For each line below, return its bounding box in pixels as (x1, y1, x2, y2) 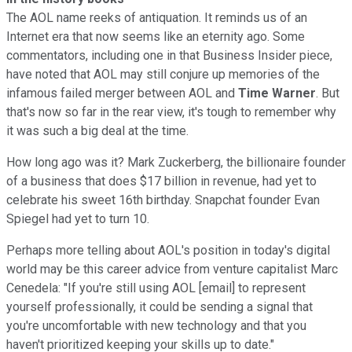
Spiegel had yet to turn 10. (6, 211, 149, 226)
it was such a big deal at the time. (6, 123, 189, 138)
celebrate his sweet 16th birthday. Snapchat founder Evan (6, 192, 320, 207)
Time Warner (238, 85, 316, 101)
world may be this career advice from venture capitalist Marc (6, 261, 338, 277)
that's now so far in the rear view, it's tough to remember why (6, 104, 336, 119)
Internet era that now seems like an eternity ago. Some (6, 28, 305, 44)
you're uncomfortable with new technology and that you (6, 317, 306, 333)
